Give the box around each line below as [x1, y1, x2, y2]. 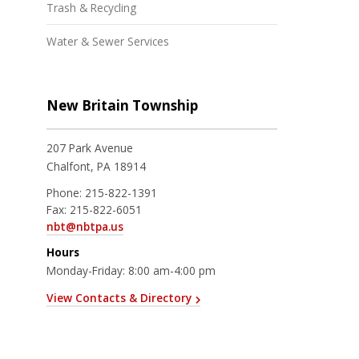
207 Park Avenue [46, 139, 133, 155]
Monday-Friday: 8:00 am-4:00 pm [46, 263, 216, 279]
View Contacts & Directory [46, 290, 192, 306]
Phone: [46, 184, 85, 200]
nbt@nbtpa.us [46, 218, 123, 234]
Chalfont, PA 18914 [46, 158, 146, 174]
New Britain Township [46, 95, 198, 115]
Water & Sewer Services [46, 33, 169, 49]
